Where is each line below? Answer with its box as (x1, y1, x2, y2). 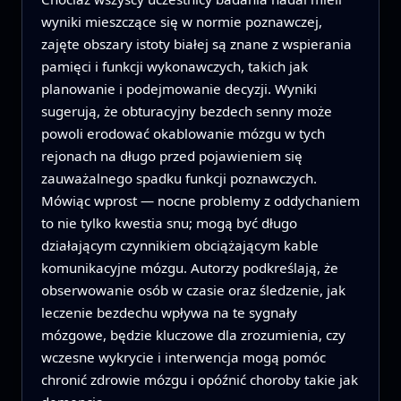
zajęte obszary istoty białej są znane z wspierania (40, 34, 352, 53)
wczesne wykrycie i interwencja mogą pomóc (40, 347, 326, 366)
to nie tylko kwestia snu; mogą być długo (40, 213, 297, 232)
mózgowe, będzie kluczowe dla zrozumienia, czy (40, 325, 346, 344)
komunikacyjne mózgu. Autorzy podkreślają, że (40, 258, 338, 277)
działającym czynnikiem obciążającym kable (40, 235, 319, 254)
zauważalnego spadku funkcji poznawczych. (40, 168, 317, 187)
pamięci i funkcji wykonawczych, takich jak (40, 56, 308, 75)
